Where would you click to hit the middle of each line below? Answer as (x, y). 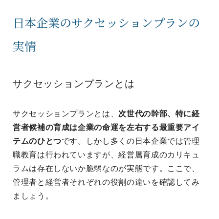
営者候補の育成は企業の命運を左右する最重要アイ (106, 127)
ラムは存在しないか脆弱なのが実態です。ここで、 (106, 168)
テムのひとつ (37, 141)
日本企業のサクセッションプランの (106, 22)
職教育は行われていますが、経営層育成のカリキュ (106, 155)
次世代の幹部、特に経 (159, 114)
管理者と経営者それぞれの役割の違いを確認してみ (106, 182)
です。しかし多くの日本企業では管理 (131, 141)
